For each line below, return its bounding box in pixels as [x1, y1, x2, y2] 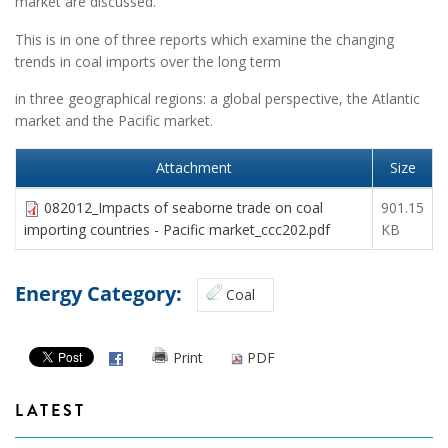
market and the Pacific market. [15, 111, 213, 131]
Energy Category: [15, 280, 187, 308]
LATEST [15, 399, 86, 423]
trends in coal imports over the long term [15, 51, 281, 71]
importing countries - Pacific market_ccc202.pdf [24, 220, 330, 240]
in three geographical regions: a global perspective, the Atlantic [15, 89, 420, 109]
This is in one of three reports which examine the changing [15, 29, 394, 49]
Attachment [156, 158, 232, 178]
